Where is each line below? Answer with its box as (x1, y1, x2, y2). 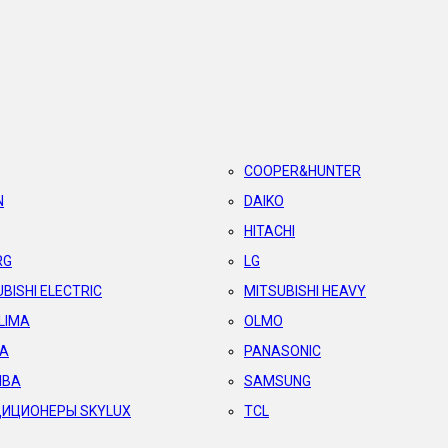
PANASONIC (244, 343, 321, 359)
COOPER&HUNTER (244, 163, 361, 179)
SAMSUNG (244, 373, 311, 389)
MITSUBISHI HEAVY (244, 283, 366, 299)
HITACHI (244, 223, 295, 239)
